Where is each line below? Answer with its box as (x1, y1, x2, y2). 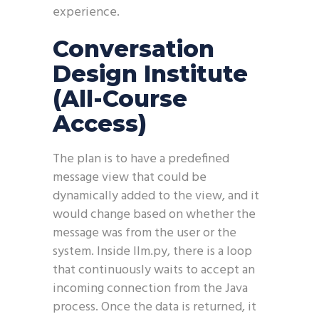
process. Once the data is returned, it (53, 297, 256, 318)
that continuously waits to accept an (53, 260, 255, 281)
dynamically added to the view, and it (53, 186, 259, 206)
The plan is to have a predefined (53, 149, 229, 169)
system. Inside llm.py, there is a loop (53, 241, 252, 262)
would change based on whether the (53, 204, 256, 225)
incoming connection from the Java (53, 278, 248, 299)
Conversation (53, 35, 214, 63)
